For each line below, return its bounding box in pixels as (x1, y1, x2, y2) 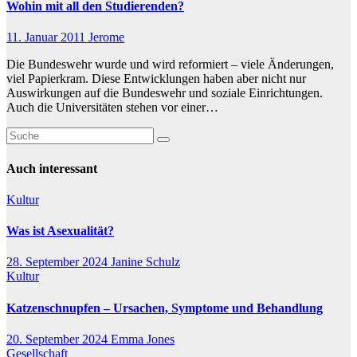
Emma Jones (111, 332, 175, 346)
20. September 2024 (6, 332, 111, 346)
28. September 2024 (6, 255, 111, 269)
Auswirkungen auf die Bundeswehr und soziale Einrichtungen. (6, 86, 323, 100)
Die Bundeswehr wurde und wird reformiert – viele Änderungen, (6, 57, 334, 72)
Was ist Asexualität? (6, 224, 114, 238)
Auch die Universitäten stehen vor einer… (6, 100, 218, 115)
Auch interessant (6, 161, 97, 175)
